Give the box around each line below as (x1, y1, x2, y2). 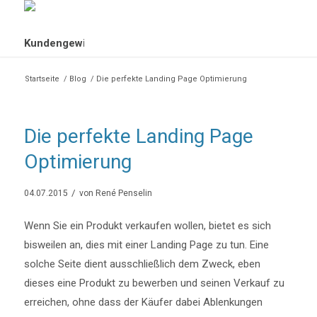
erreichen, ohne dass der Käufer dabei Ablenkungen (23, 295, 263, 309)
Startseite (24, 74, 59, 83)
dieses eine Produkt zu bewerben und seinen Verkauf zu (23, 276, 284, 289)
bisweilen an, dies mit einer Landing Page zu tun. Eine (23, 238, 269, 251)
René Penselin (95, 188, 152, 198)
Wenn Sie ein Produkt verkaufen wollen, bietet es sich (23, 219, 271, 232)
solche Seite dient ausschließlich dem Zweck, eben (23, 257, 260, 270)
